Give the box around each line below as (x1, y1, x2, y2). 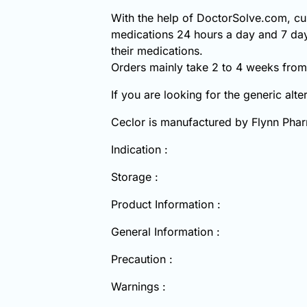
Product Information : (111, 197, 221, 211)
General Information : (111, 224, 220, 238)
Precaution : (111, 251, 173, 266)
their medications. (111, 43, 203, 58)
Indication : (111, 142, 168, 156)
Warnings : (111, 279, 166, 293)
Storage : (111, 169, 158, 184)
